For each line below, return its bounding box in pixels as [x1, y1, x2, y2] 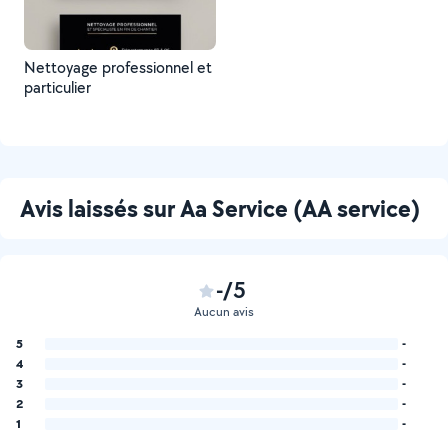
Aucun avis [194, 303, 254, 320]
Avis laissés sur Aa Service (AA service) [20, 192, 420, 224]
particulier [24, 77, 91, 98]
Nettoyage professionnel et [24, 57, 212, 78]
